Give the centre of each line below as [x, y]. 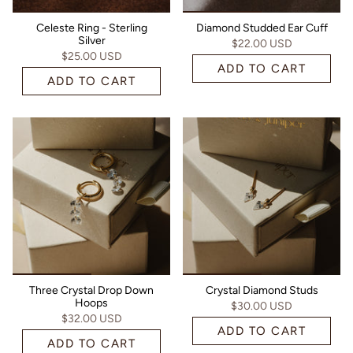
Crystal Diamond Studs [262, 290]
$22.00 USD [262, 43]
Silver [91, 40]
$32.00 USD [91, 318]
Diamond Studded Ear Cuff [262, 28]
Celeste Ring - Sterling [91, 28]
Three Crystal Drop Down [91, 290]
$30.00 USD [262, 306]
